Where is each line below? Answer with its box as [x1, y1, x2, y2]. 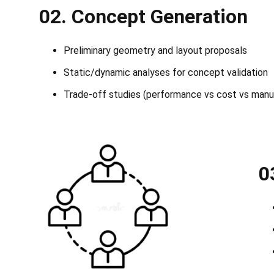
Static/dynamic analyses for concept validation [64, 67, 268, 79]
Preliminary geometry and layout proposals [64, 45, 247, 57]
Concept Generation [72, 4, 248, 28]
